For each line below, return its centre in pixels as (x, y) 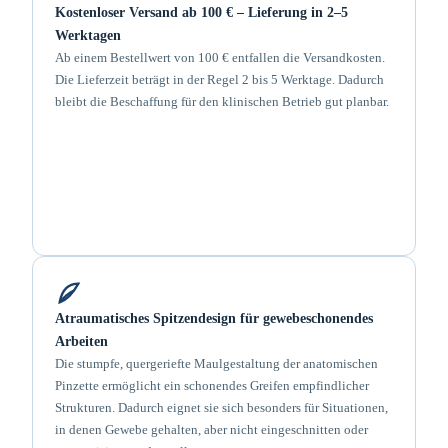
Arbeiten (81, 341)
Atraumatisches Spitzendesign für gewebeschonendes (214, 318)
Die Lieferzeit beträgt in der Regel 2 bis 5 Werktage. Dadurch (219, 79)
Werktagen (88, 35)
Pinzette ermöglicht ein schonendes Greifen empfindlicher (212, 385)
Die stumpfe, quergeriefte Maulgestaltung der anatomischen (216, 363)
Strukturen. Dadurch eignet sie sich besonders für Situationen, (221, 407)
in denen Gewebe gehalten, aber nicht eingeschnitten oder (211, 429)
